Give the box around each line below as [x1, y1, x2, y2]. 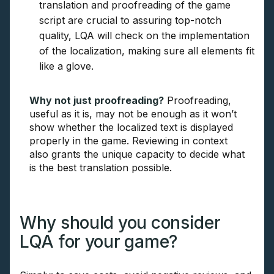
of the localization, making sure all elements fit [39, 45, 254, 57]
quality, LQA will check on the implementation [39, 29, 250, 42]
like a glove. [39, 60, 94, 73]
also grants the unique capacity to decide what [29, 148, 245, 161]
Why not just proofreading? [29, 94, 164, 107]
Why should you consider [20, 212, 221, 234]
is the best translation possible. [29, 161, 172, 174]
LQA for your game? [20, 231, 177, 253]
